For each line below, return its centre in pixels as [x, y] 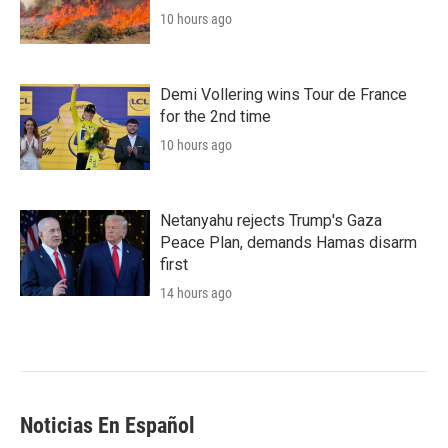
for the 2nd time [215, 116]
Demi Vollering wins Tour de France [283, 94]
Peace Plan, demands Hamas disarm [288, 242]
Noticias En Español [107, 425]
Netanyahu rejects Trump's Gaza [271, 220]
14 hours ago [196, 293]
